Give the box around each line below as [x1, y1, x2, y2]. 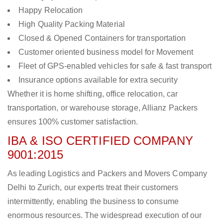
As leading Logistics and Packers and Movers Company [7, 169, 208, 178]
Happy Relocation [18, 6, 83, 15]
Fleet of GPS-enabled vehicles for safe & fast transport [18, 62, 212, 71]
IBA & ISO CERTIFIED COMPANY [7, 134, 193, 148]
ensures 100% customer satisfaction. [7, 117, 138, 126]
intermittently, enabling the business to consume [7, 197, 179, 206]
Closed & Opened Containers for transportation [18, 34, 186, 43]
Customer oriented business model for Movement [18, 48, 194, 57]
